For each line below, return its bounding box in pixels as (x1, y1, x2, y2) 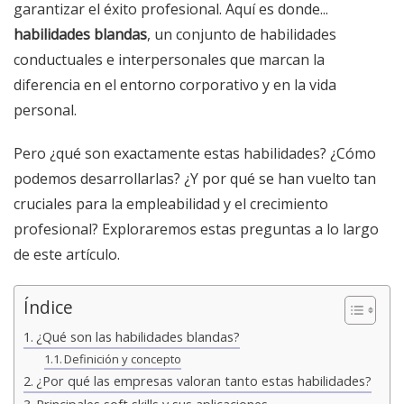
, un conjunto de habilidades (147, 23, 336, 44)
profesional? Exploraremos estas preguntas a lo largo (14, 218, 379, 239)
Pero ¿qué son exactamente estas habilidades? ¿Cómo (14, 142, 376, 163)
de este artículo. (14, 243, 120, 264)
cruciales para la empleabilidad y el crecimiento (14, 193, 328, 214)
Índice (23, 294, 73, 319)
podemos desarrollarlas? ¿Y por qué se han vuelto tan (14, 168, 376, 188)
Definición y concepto (64, 350, 182, 367)
